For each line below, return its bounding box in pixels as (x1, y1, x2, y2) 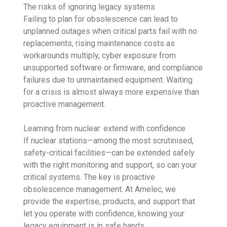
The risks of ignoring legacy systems (23, 2, 156, 12)
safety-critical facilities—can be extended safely (23, 147, 195, 158)
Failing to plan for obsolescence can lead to (23, 14, 178, 24)
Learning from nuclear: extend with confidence (23, 123, 186, 133)
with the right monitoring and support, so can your (23, 160, 197, 170)
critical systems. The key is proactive (23, 172, 156, 182)
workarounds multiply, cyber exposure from (23, 50, 176, 60)
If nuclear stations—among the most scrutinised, (23, 135, 194, 145)
